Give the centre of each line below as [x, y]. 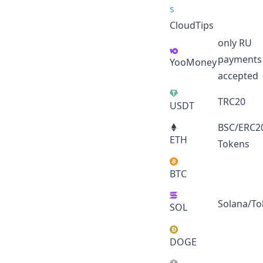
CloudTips [192, 25]
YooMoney [193, 62]
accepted [238, 75]
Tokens [234, 144]
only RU [235, 43]
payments [240, 59]
